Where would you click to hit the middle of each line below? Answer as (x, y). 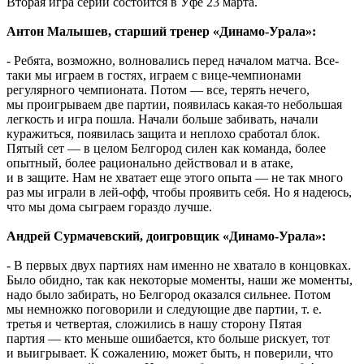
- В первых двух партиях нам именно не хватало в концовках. (179, 265)
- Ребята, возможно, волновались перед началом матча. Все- (173, 60)
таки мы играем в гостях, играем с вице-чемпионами (154, 75)
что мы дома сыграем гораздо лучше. (109, 206)
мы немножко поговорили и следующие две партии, (154, 309)
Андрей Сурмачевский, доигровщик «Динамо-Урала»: (166, 236)
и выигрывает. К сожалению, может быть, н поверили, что (170, 353)
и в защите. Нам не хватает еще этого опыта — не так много (175, 177)
